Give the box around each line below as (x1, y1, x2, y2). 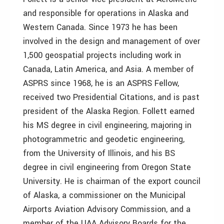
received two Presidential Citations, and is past (23, 91, 199, 103)
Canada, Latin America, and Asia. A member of (23, 63, 194, 75)
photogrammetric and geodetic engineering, (23, 133, 184, 145)
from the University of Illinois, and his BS (23, 147, 175, 159)
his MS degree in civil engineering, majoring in (23, 119, 191, 131)
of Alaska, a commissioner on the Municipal (23, 189, 185, 201)
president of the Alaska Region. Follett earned (23, 105, 194, 117)
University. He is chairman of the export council (23, 175, 200, 187)
